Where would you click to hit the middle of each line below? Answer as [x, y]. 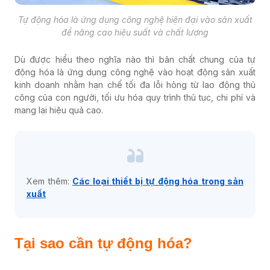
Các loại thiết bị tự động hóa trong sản [158, 181]
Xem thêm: [49, 181]
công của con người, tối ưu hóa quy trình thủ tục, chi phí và [135, 97]
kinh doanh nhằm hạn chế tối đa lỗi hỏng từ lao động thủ [135, 84]
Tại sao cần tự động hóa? [105, 243]
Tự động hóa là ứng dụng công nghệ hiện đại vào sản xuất [135, 19]
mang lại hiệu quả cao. [59, 110]
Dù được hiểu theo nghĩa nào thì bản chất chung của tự [135, 59]
